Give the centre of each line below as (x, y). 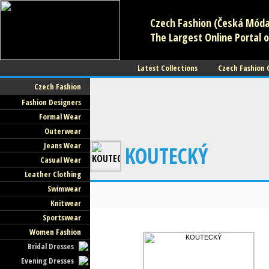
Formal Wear (60, 116)
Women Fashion (55, 232)
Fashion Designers (51, 102)
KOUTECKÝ (167, 156)
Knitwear (65, 203)
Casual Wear (60, 160)
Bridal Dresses (51, 246)
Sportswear (62, 217)
